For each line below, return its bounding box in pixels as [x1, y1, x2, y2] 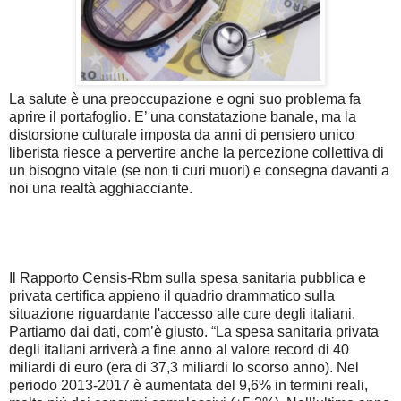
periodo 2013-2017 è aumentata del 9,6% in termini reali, [9, 377, 368, 393]
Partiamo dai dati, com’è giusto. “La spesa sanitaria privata [9, 323, 379, 339]
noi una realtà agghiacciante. [9, 180, 192, 196]
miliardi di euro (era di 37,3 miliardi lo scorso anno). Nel [9, 359, 359, 375]
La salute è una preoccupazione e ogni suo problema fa [9, 90, 361, 107]
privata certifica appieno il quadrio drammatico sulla [9, 287, 335, 303]
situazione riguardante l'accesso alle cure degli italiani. [9, 305, 355, 321]
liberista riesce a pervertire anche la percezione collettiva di [9, 144, 384, 160]
